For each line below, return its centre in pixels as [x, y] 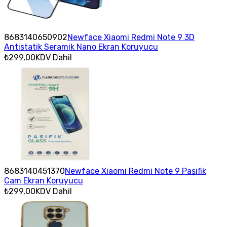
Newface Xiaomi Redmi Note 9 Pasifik [136, 171]
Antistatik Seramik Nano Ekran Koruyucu [81, 47]
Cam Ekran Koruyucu [44, 180]
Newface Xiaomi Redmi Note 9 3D [131, 37]
